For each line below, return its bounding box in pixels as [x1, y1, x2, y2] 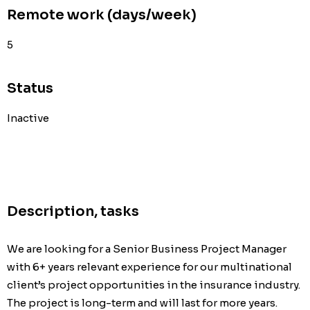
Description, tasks [7, 202, 139, 220]
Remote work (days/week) [7, 6, 197, 24]
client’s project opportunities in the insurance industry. [7, 278, 300, 292]
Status [7, 80, 53, 97]
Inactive [7, 111, 49, 125]
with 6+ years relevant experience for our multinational [7, 260, 292, 274]
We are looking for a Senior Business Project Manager [7, 242, 286, 256]
